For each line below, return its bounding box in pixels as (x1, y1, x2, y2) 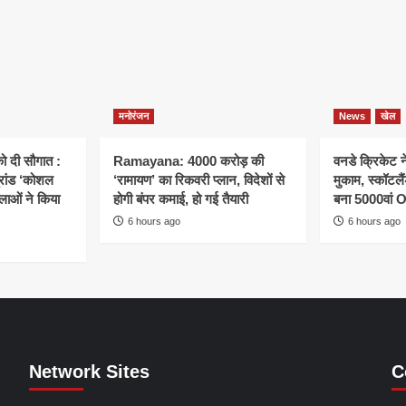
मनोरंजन (119, 111, 149, 122)
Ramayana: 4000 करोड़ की (113, 153, 264, 169)
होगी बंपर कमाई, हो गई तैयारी (113, 191, 248, 208)
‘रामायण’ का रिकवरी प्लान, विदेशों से (113, 172, 285, 188)
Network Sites (28, 362, 150, 382)
